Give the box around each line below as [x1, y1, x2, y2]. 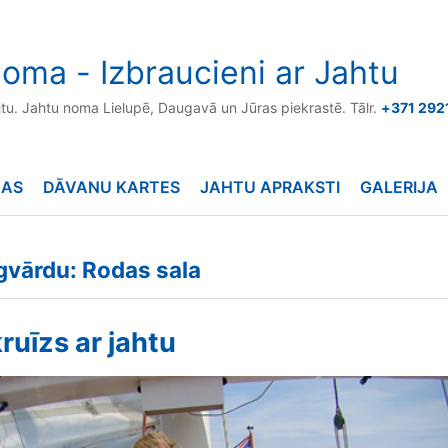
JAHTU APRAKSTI [200, 176, 340, 197]
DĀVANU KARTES [43, 176, 180, 197]
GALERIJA [360, 176, 438, 197]
